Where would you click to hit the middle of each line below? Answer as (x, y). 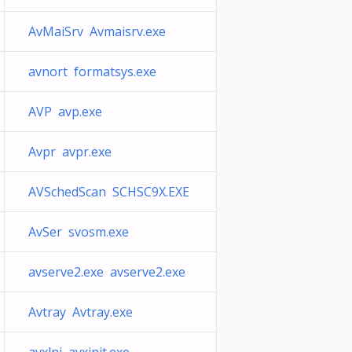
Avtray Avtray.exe (81, 312)
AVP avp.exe (65, 112)
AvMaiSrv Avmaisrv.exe (97, 31)
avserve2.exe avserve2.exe (107, 272)
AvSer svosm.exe (79, 232)
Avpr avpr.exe (70, 152)
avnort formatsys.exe (92, 71)
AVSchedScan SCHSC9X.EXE (109, 192)
